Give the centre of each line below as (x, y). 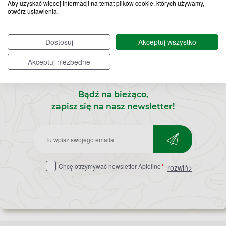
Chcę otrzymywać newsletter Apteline (110, 166)
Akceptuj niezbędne (59, 61)
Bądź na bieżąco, (113, 95)
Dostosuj (59, 42)
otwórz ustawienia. (33, 11)
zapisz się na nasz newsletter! (113, 107)
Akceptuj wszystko (167, 42)
